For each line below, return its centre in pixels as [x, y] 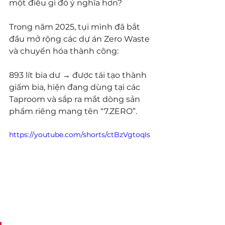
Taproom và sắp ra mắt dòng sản [76, 99]
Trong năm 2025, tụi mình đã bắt [76, 27]
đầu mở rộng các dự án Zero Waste [80, 39]
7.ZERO [118, 111]
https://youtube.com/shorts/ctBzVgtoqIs [80, 134]
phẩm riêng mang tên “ [57, 111]
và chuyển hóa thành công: [64, 51]
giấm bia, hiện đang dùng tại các [76, 87]
